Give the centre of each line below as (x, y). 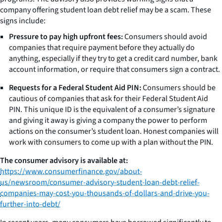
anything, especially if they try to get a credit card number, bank (113, 58)
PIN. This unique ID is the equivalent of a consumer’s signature (112, 109)
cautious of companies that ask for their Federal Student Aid (109, 98)
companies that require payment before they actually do (102, 47)
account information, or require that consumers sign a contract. (114, 69)
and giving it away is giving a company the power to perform (108, 120)
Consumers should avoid (165, 36)
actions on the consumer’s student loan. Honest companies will (114, 131)
